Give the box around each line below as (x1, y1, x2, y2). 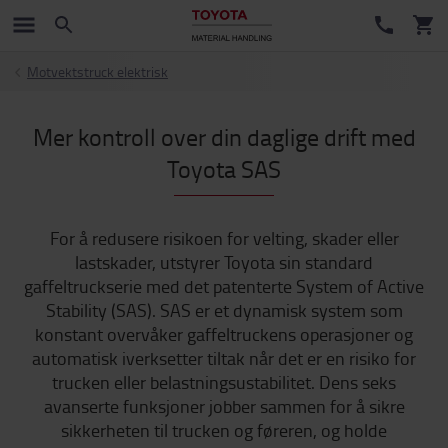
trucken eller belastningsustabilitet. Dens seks (52, 370, 396, 394)
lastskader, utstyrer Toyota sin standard (75, 250, 373, 274)
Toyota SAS (167, 152, 281, 185)
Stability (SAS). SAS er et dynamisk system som (45, 298, 403, 322)
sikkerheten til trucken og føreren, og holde (61, 418, 387, 442)
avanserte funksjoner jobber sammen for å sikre (43, 394, 405, 418)
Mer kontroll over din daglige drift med (32, 120, 416, 153)
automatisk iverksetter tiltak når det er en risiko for (32, 346, 416, 370)
